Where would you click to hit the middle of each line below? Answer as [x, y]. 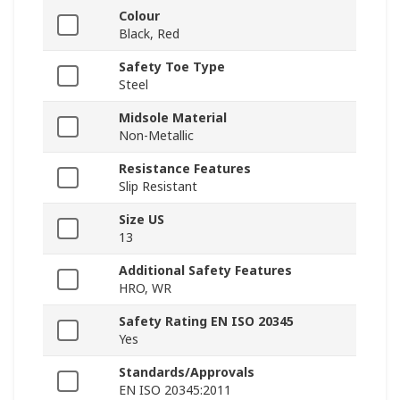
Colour [139, 16]
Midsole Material [173, 118]
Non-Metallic [156, 136]
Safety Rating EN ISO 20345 [206, 321]
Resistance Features [185, 169]
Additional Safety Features [205, 271]
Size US [142, 220]
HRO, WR [145, 288]
